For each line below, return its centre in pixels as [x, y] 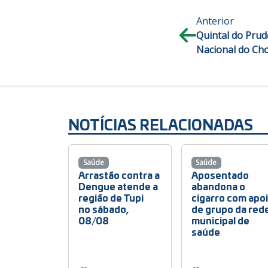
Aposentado [220, 175]
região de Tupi [111, 197]
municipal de [220, 220]
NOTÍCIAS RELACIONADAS [161, 124]
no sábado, [104, 209]
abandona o [218, 186]
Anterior [215, 21]
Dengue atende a [118, 186]
